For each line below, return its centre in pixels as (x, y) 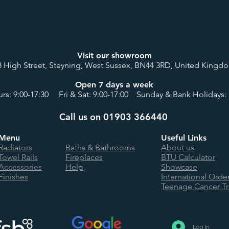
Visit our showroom (114, 55)
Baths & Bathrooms (100, 147)
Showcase (179, 167)
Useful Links (184, 138)
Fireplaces (84, 157)
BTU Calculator (188, 157)
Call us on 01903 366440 (113, 117)
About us (178, 147)
